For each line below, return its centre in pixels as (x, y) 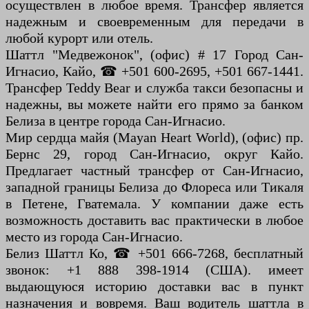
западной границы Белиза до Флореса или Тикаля (154, 187)
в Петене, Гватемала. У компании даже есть (154, 203)
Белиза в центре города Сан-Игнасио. (116, 120)
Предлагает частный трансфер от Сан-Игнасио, (154, 170)
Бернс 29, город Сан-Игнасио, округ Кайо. (154, 153)
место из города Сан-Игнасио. (94, 236)
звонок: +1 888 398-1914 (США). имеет (154, 269)
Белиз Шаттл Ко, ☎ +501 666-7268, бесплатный (154, 253)
